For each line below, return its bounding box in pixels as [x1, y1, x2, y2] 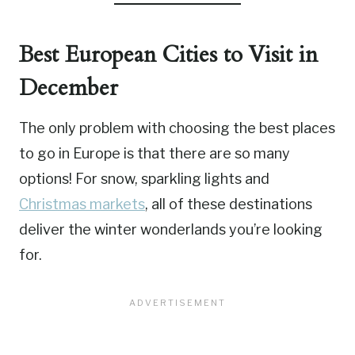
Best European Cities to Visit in [19, 40, 318, 71]
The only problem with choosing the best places [19, 120, 335, 137]
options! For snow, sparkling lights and [19, 170, 269, 188]
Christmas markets [19, 196, 145, 213]
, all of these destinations [145, 196, 312, 213]
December [19, 73, 118, 104]
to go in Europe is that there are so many [19, 145, 290, 162]
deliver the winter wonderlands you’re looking [19, 221, 323, 239]
